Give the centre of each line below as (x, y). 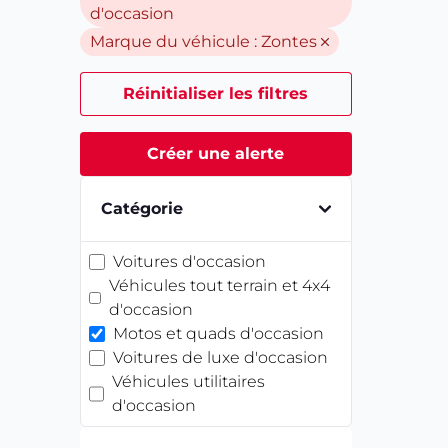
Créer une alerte (216, 153)
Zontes (289, 41)
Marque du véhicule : (175, 41)
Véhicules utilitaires (189, 381)
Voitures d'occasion (189, 261)
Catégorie (142, 208)
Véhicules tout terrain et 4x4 (220, 285)
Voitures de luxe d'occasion (220, 357)
